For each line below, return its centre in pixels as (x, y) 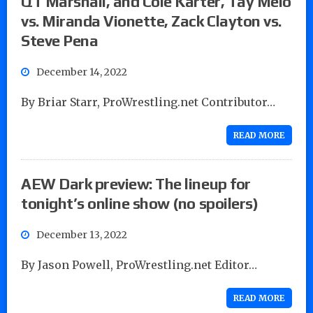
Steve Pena (60, 40)
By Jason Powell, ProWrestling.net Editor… (139, 264)
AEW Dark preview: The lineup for (136, 183)
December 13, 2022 (82, 234)
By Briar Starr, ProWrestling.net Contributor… (148, 102)
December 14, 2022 (82, 72)
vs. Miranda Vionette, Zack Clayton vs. (151, 21)
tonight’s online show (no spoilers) (140, 203)
